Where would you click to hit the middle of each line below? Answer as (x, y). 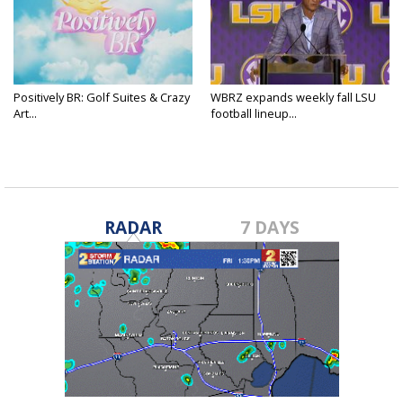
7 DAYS (270, 228)
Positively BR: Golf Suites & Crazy (102, 98)
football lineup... (254, 114)
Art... (25, 114)
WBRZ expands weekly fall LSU (293, 98)
